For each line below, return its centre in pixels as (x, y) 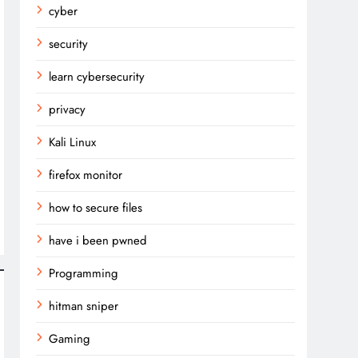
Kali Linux (73, 142)
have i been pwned (98, 241)
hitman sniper (84, 306)
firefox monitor (86, 175)
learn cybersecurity (97, 77)
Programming (84, 273)
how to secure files (96, 208)
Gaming (70, 339)
